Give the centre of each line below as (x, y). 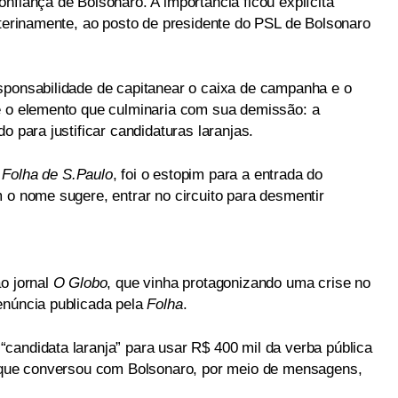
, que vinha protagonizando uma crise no (239, 283)
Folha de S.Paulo (57, 175)
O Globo (80, 283)
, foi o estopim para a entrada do (218, 175)
